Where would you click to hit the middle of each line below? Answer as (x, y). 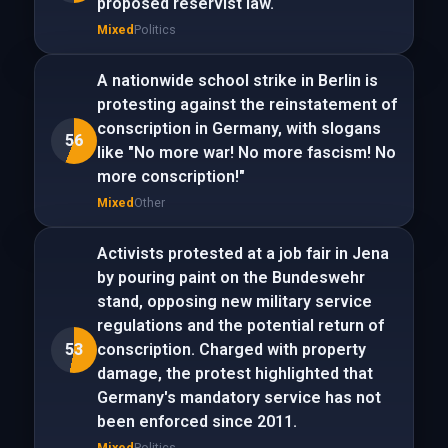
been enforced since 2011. (196, 421)
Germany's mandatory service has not (238, 397)
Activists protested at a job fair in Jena (242, 253)
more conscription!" (170, 176)
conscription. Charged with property (231, 349)
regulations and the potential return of (240, 325)
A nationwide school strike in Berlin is (237, 80)
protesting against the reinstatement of (246, 104)
